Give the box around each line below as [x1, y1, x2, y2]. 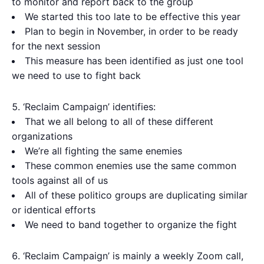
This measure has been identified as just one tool [25, 55, 243, 67]
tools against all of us [12, 174, 108, 187]
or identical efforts [12, 204, 95, 216]
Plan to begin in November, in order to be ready [25, 25, 238, 38]
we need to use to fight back [12, 70, 141, 82]
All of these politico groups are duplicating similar [25, 189, 247, 202]
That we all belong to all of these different [25, 115, 213, 128]
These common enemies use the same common [25, 160, 236, 172]
